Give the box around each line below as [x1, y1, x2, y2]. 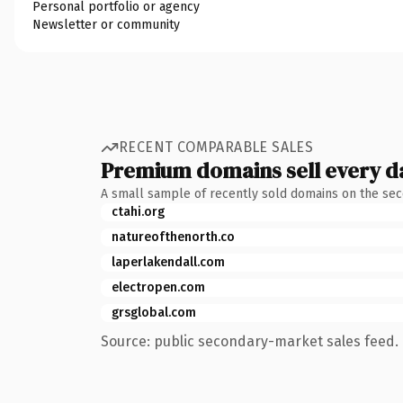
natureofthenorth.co [112, 228, 235, 245]
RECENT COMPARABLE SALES [119, 139, 314, 156]
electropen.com [112, 279, 205, 295]
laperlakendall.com [112, 254, 225, 270]
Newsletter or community [32, 16, 180, 32]
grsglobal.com [112, 304, 196, 320]
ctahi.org [112, 203, 165, 219]
